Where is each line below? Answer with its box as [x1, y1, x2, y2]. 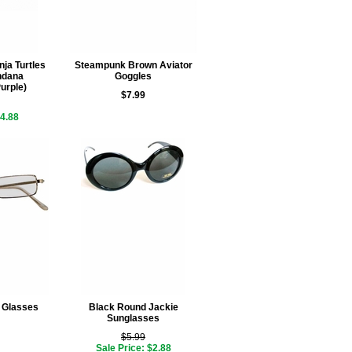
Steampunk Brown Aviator [74, 60, 192, 71]
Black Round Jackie [88, 302, 178, 313]
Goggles [115, 71, 152, 82]
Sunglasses [107, 313, 159, 324]
